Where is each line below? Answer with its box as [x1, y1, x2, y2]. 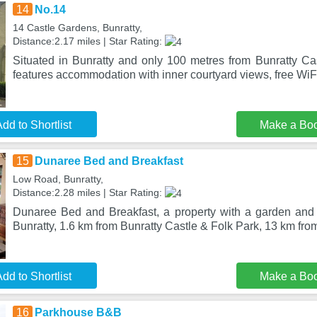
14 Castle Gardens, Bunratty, [12, 22, 142, 33]
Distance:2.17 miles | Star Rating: [12, 35, 165, 47]
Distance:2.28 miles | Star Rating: [12, 187, 165, 198]
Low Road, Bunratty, [12, 173, 103, 185]
